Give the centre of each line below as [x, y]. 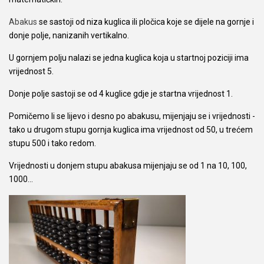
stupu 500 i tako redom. [52, 143]
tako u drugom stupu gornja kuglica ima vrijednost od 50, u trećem [131, 129]
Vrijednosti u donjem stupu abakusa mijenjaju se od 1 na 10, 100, [128, 165]
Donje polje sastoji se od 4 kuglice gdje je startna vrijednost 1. [121, 93]
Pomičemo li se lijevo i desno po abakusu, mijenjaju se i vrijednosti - [132, 116]
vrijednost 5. [31, 71]
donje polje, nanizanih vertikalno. [69, 35]
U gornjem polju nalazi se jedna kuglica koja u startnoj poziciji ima [129, 57]
